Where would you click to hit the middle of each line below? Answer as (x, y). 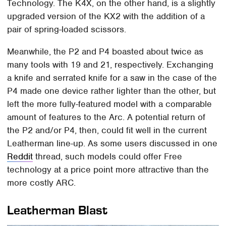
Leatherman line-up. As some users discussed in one (112, 143)
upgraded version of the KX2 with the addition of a (106, 16)
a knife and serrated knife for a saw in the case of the (112, 77)
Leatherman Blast (58, 210)
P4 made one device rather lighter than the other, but (112, 91)
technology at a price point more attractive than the (108, 169)
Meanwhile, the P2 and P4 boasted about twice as (105, 51)
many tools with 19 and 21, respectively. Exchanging (110, 64)
